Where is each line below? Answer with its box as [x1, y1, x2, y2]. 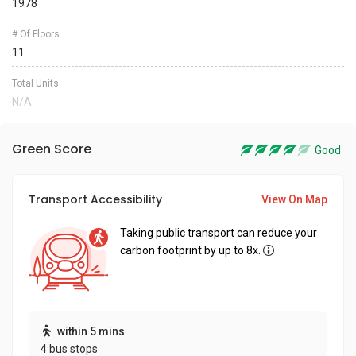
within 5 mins [57, 325, 125, 338]
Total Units [12, 78, 59, 89]
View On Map [261, 193, 327, 206]
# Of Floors [12, 29, 60, 40]
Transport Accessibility [29, 192, 162, 207]
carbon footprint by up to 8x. [120, 244, 261, 257]
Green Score [12, 140, 91, 158]
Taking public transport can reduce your [120, 226, 317, 239]
